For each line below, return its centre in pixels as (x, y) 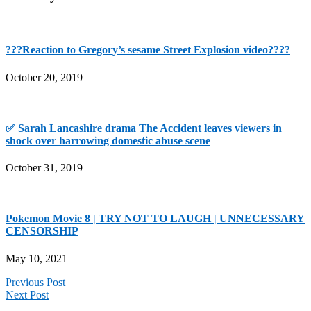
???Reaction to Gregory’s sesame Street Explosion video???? (148, 50)
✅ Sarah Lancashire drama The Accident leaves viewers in (144, 128)
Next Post (27, 294)
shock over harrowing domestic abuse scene (108, 140)
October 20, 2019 (44, 77)
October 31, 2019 (44, 168)
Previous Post (35, 282)
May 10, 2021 (36, 258)
